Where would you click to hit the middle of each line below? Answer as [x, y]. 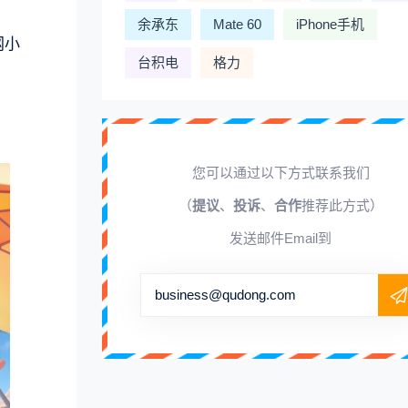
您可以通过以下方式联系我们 [280, 173]
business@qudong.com [225, 295]
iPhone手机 [330, 24]
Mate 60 [237, 24]
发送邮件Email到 [280, 238]
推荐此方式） [342, 205]
